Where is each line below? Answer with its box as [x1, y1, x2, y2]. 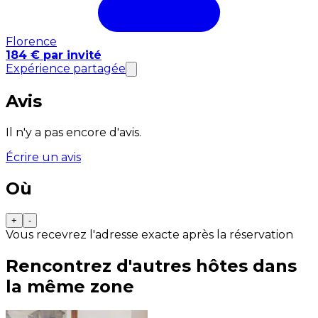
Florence [6, 34, 57, 48]
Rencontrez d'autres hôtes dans [6, 255, 297, 276]
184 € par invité [6, 48, 102, 62]
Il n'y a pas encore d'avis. [6, 125, 141, 139]
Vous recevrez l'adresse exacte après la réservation [6, 227, 293, 241]
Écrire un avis [6, 150, 81, 164]
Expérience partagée [6, 61, 126, 75]
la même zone [6, 275, 134, 297]
